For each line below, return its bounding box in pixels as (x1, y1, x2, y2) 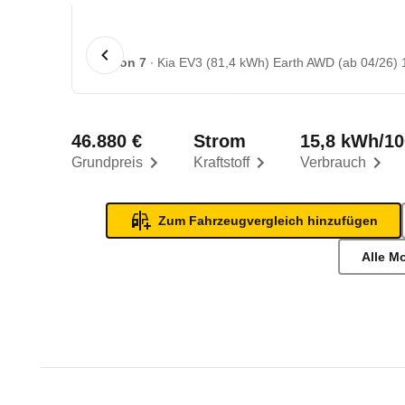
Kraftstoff (193, 155, 250, 170)
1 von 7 (101, 55, 147, 70)
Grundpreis (71, 155, 144, 170)
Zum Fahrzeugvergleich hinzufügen (158, 213, 379, 228)
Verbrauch (300, 155, 367, 170)
